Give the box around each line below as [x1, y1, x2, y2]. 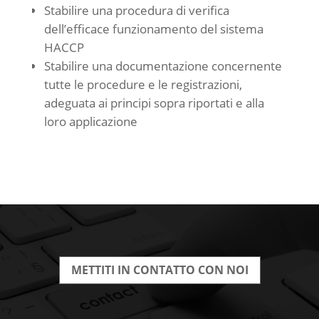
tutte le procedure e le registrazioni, [43, 76, 242, 93]
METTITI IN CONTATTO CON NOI [70, 262, 249, 278]
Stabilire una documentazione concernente [43, 58, 282, 74]
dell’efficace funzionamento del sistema [43, 21, 263, 37]
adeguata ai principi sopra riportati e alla [43, 95, 264, 111]
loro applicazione [43, 113, 137, 130]
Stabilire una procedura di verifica [43, 2, 229, 19]
